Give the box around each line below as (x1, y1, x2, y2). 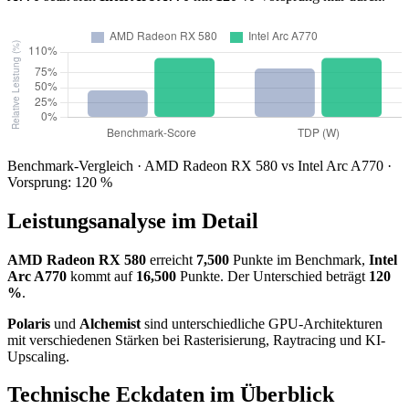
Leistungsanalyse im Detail (7, 208, 258, 233)
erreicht (146, 251, 196, 267)
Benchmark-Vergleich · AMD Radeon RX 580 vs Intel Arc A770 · (7, 157, 392, 173)
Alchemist (79, 315, 141, 331)
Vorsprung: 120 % (7, 173, 112, 190)
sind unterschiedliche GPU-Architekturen (141, 315, 383, 331)
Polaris (7, 315, 50, 331)
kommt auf (67, 267, 136, 284)
